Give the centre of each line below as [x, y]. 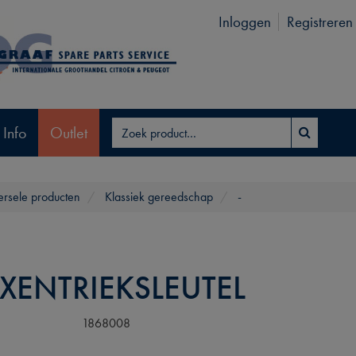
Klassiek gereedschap [159, 197]
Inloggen [244, 22]
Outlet [69, 132]
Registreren [319, 22]
